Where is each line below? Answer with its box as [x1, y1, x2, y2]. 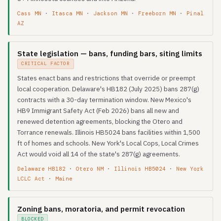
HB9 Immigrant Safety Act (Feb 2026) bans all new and [17, 106, 179, 115]
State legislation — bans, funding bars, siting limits [17, 49, 202, 58]
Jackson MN [93, 10, 128, 17]
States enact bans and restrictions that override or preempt [17, 74, 195, 82]
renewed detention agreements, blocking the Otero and [17, 117, 183, 126]
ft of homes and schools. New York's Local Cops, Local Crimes [17, 139, 199, 147]
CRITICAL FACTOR [21, 61, 70, 67]
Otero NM [76, 165, 104, 172]
